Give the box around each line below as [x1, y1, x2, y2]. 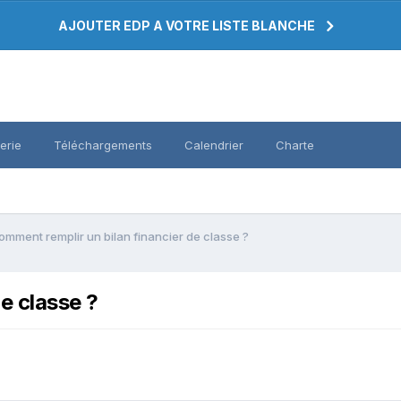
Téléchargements [54, 138, 152, 152]
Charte [276, 138, 314, 152]
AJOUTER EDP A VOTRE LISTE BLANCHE [58, 18, 315, 33]
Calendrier [184, 138, 243, 152]
